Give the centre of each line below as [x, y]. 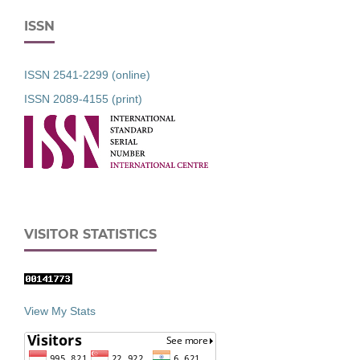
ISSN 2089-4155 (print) [83, 99]
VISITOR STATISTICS [90, 234]
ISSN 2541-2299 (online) [87, 75]
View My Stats [60, 311]
